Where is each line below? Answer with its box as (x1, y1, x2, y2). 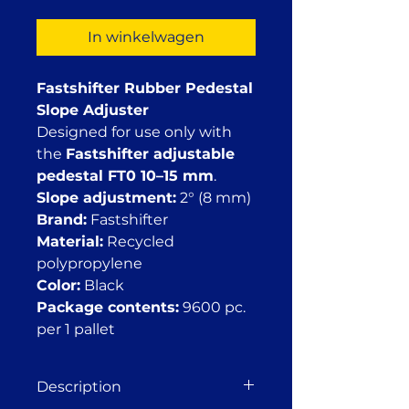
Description (37, 378, 121, 395)
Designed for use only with (37, 123, 232, 141)
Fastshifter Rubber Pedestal (37, 79, 253, 97)
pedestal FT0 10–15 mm (37, 167, 214, 184)
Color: (37, 277, 80, 294)
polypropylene (37, 255, 142, 272)
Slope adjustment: (37, 189, 176, 206)
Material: (37, 233, 103, 250)
